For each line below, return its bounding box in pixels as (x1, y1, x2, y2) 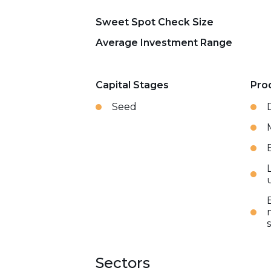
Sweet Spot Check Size (96, 16, 214, 28)
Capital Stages (96, 79, 169, 91)
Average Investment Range (96, 37, 232, 48)
